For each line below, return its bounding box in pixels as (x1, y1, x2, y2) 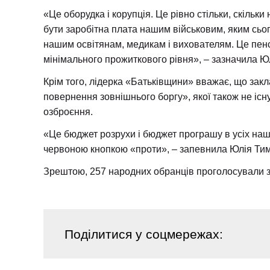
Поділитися (64, 227, 136, 241)
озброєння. (43, 107, 93, 117)
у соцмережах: (136, 227, 223, 241)
